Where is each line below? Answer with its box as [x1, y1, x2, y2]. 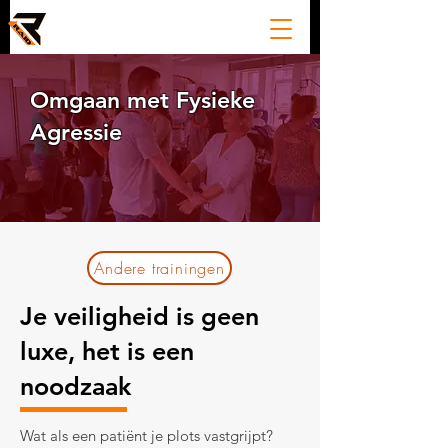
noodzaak [20, 371, 131, 401]
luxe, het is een [20, 336, 194, 366]
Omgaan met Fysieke [30, 86, 255, 114]
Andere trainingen [94, 257, 225, 279]
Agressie [30, 118, 122, 146]
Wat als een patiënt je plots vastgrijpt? [20, 426, 273, 445]
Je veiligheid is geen [20, 301, 259, 331]
